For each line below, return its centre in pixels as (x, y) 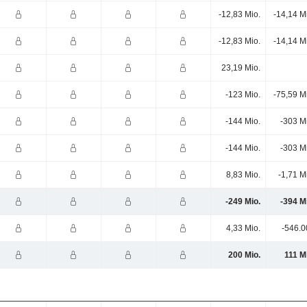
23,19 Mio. (241, 68)
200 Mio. (244, 255)
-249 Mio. (243, 201)
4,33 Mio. (243, 228)
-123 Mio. (243, 95)
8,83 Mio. (243, 175)
